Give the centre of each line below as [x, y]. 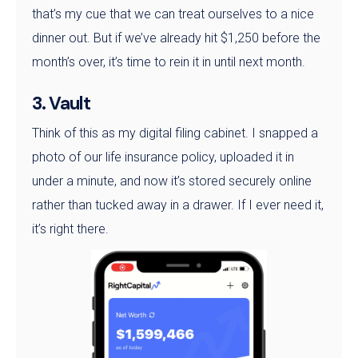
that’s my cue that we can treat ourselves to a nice [173, 14]
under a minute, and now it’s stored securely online [172, 181]
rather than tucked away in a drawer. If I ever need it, [178, 205]
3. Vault [61, 104]
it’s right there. [70, 229]
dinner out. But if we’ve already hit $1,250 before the [176, 38]
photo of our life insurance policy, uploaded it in [163, 157]
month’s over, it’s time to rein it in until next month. [169, 62]
